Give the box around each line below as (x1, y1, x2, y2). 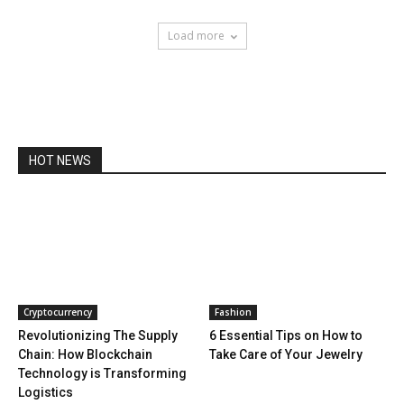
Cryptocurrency (23, 305, 92, 318)
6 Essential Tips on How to (208, 327, 363, 343)
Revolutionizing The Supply (18, 327, 178, 343)
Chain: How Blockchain (18, 346, 152, 362)
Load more (167, 28, 225, 44)
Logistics (18, 384, 73, 399)
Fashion (214, 305, 252, 318)
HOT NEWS (29, 153, 91, 169)
